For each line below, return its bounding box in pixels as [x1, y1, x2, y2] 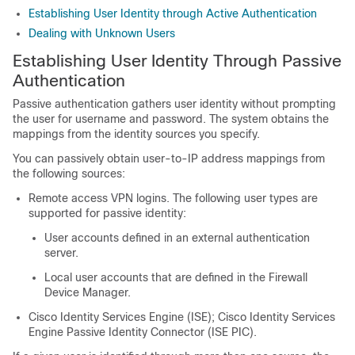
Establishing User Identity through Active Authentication [29, 7, 317, 20]
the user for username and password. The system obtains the [13, 113, 329, 125]
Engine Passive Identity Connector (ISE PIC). [29, 326, 257, 338]
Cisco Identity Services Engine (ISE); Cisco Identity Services [29, 311, 335, 323]
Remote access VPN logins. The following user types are [29, 192, 318, 204]
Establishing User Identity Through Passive [13, 52, 342, 70]
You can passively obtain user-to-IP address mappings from [13, 152, 325, 165]
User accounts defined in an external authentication [44, 231, 310, 244]
